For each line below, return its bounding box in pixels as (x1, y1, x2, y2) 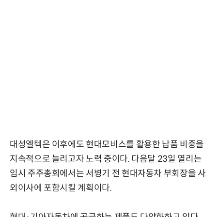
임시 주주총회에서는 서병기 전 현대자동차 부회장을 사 (10, 168, 206, 179)
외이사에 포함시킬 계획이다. (10, 183, 112, 194)
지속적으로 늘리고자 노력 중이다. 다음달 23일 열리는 (10, 154, 202, 165)
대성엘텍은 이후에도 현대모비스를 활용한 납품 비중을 (10, 139, 204, 150)
